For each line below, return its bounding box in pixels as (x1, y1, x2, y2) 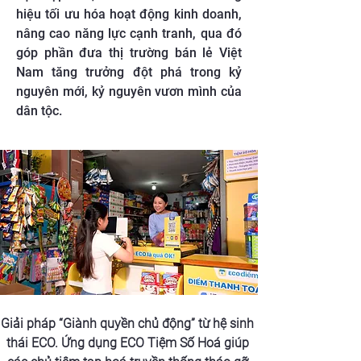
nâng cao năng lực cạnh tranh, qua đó (16, 26, 242, 41)
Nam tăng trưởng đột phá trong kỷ (16, 64, 242, 80)
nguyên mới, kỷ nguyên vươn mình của (16, 84, 242, 99)
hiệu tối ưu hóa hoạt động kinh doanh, (16, 6, 242, 22)
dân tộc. (16, 103, 62, 118)
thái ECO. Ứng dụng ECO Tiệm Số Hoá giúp (6, 334, 252, 351)
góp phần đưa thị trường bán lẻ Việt (16, 45, 242, 60)
